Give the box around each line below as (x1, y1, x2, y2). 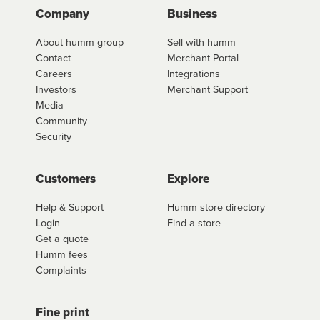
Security (36, 128, 71, 144)
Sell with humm (167, 34, 236, 50)
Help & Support (36, 199, 104, 215)
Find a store (167, 214, 221, 231)
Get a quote (36, 230, 89, 246)
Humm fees (36, 246, 88, 262)
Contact (36, 49, 71, 66)
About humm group (36, 34, 124, 50)
